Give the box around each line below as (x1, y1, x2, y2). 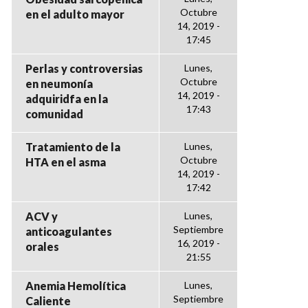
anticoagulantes (25, 225, 112, 238)
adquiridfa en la (25, 92, 108, 105)
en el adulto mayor (25, 8, 124, 21)
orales (25, 240, 59, 253)
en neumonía (25, 77, 93, 90)
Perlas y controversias (25, 62, 143, 75)
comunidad (25, 107, 83, 120)
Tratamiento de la (25, 140, 120, 153)
